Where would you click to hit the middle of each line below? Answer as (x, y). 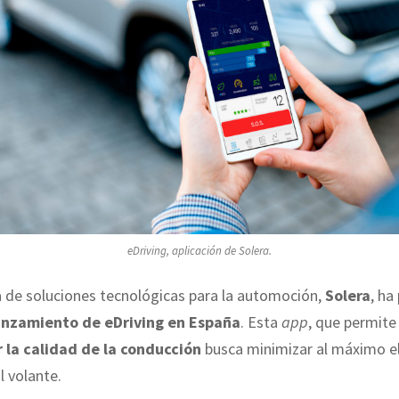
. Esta (261, 322)
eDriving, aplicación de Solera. (199, 251)
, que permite (352, 322)
